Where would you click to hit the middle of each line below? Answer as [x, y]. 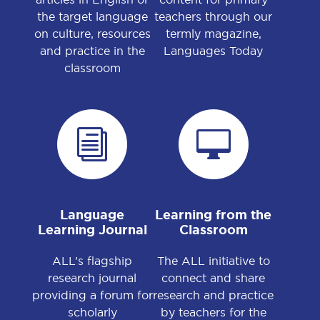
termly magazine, [213, 33]
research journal [92, 277]
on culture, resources [92, 33]
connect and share [214, 277]
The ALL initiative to [213, 260]
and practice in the [92, 50]
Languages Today [214, 50]
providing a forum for [92, 295]
